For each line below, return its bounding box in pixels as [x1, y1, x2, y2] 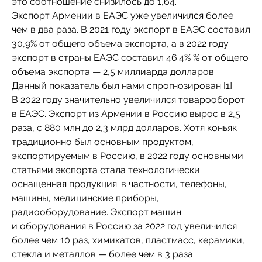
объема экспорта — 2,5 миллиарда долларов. [12, 66, 216, 77]
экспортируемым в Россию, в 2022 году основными [12, 150, 243, 161]
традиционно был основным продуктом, [12, 136, 194, 147]
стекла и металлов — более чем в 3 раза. [12, 249, 195, 260]
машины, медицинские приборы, [12, 192, 159, 204]
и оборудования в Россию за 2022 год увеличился [12, 220, 237, 232]
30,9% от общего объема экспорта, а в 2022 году [12, 38, 229, 49]
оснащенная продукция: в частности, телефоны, [12, 178, 227, 189]
